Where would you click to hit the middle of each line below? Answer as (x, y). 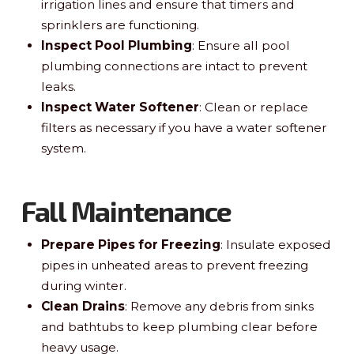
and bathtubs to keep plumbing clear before (180, 327)
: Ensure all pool (241, 45)
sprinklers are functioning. (121, 24)
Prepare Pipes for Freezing (131, 245)
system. (64, 148)
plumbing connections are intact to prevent (175, 66)
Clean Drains (83, 306)
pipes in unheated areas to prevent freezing (175, 265)
